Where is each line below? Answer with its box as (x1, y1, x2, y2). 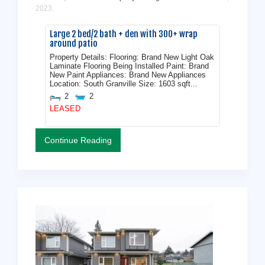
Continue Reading (44, 135, 112, 145)
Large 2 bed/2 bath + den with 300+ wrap (50, 28, 198, 40)
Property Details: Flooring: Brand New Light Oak (50, 53, 215, 62)
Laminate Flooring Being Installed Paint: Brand (50, 62, 209, 70)
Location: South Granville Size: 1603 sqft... (50, 79, 198, 88)
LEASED (50, 105, 81, 114)
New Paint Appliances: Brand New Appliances (50, 70, 206, 79)
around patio (50, 38, 98, 50)
